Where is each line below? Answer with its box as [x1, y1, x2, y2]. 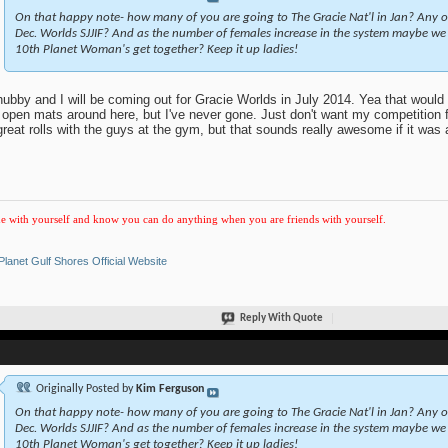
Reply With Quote [240, 313, 323, 325]
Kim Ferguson [135, 383, 204, 396]
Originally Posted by [32, 383, 136, 396]
